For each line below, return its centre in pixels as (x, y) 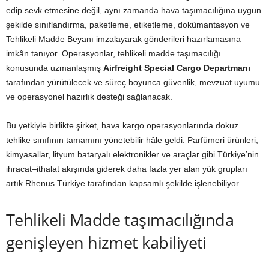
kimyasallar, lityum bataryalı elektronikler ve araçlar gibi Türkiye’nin (132, 154)
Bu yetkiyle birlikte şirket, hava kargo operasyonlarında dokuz (122, 125)
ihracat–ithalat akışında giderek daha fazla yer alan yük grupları (127, 168)
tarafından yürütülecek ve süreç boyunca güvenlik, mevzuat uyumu (133, 82)
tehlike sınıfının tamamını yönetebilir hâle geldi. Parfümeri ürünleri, (132, 140)
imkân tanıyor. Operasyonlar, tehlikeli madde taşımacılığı (113, 53)
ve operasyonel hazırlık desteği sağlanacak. (90, 96)
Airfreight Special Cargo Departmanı (177, 68)
